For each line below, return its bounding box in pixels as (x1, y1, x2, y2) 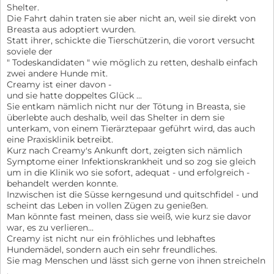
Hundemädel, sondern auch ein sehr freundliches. (7, 244, 217, 256)
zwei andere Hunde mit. (7, 68, 108, 80)
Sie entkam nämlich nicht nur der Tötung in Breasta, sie (7, 101, 245, 113)
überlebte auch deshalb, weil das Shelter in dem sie (7, 112, 224, 124)
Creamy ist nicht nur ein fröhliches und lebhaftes (7, 233, 215, 245)
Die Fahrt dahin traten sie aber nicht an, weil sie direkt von (7, 13, 256, 24)
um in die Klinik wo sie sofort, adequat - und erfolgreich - (7, 167, 250, 179)
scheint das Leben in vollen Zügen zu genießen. (7, 200, 208, 212)
